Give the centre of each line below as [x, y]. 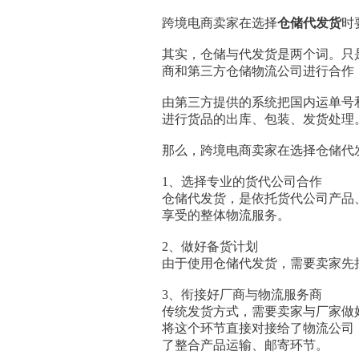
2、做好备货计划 [210, 246]
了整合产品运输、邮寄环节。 [245, 345]
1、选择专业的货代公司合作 [242, 182]
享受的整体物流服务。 [226, 215]
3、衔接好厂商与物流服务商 [242, 294]
